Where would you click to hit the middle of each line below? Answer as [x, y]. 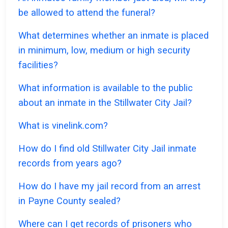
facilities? [38, 65]
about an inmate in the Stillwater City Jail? [105, 103]
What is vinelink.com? [63, 126]
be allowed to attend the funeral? [87, 13]
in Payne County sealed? [69, 201]
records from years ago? [70, 163]
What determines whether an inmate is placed [113, 36]
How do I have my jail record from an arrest [109, 186]
